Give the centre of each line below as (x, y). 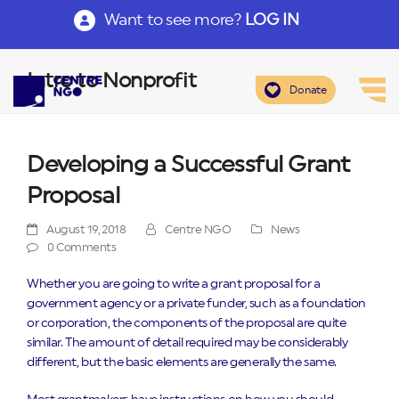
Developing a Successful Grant (188, 165)
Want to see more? (174, 20)
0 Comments (82, 248)
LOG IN (272, 20)
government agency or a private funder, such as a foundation (197, 304)
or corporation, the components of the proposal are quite (187, 323)
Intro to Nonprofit (112, 81)
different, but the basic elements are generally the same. (182, 362)
